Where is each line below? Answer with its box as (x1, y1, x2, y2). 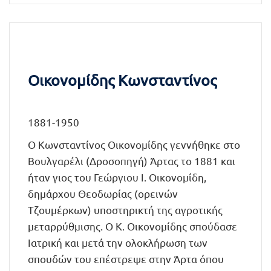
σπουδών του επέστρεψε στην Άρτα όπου (28, 252, 224, 265)
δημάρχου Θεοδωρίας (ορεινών (28, 187, 178, 200)
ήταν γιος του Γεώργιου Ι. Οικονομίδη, (28, 171, 206, 183)
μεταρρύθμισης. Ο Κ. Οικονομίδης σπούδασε (28, 220, 237, 232)
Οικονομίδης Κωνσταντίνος (28, 71, 217, 90)
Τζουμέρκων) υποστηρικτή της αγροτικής (28, 203, 223, 216)
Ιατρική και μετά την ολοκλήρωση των (28, 236, 207, 249)
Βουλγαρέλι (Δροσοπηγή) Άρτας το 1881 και (28, 154, 235, 167)
